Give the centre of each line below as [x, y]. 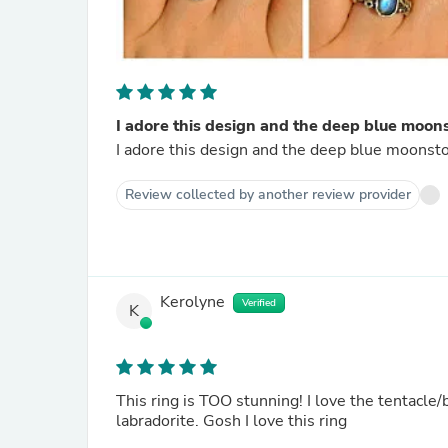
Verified [259, 303]
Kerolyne [192, 302]
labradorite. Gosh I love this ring [231, 421]
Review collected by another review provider [268, 194]
